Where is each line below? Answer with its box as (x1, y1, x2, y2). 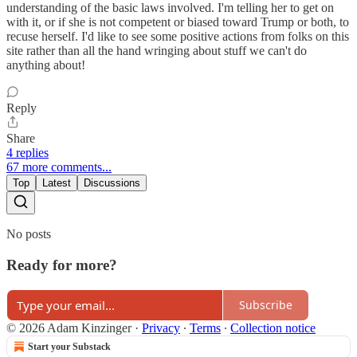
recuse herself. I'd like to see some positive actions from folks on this (6, 29, 349, 44)
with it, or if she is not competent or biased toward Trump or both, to (6, 15, 349, 29)
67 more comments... (6, 160, 112, 175)
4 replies (6, 146, 49, 160)
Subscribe (239, 297, 292, 312)
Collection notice (230, 320, 316, 335)
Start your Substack (28, 340, 111, 352)
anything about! (6, 58, 85, 73)
